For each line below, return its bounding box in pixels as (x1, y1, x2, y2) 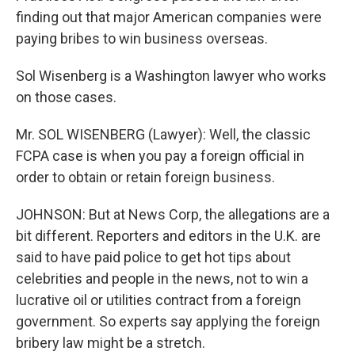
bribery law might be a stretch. (16, 334, 205, 351)
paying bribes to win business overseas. (16, 30, 268, 47)
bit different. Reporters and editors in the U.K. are (16, 227, 321, 244)
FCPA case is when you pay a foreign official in (16, 147, 304, 164)
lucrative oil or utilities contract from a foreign (16, 292, 301, 308)
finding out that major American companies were (16, 9, 322, 25)
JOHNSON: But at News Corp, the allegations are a (16, 206, 330, 223)
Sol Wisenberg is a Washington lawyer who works (16, 67, 326, 84)
